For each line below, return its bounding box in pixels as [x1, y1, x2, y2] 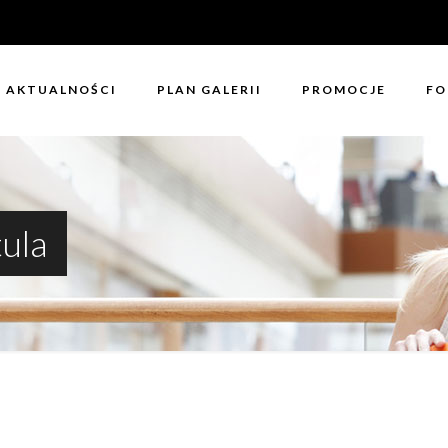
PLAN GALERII [156, 82, 262, 97]
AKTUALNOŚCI [5, 82, 117, 97]
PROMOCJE [301, 82, 386, 97]
